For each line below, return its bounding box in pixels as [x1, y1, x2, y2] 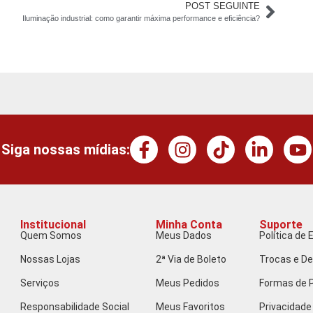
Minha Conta [155, 218, 222, 232]
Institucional [20, 218, 86, 232]
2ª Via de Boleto [155, 254, 226, 265]
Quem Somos [20, 230, 82, 242]
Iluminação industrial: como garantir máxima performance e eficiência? [22, 14, 260, 23]
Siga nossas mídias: [1, 141, 130, 159]
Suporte [259, 218, 303, 232]
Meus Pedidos [155, 277, 219, 289]
